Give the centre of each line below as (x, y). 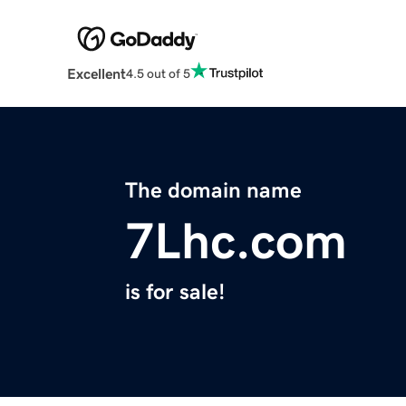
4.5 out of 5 (158, 73)
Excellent (96, 74)
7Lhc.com (236, 242)
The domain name (213, 191)
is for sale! (175, 292)
